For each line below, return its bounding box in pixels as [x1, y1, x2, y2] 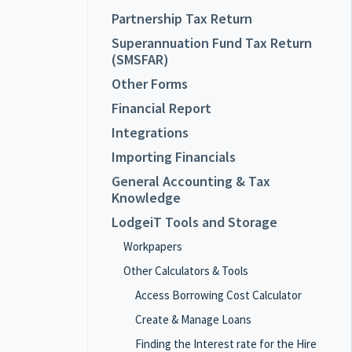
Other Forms [112, 75, 188, 93]
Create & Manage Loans [135, 312, 251, 327]
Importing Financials [112, 148, 236, 166]
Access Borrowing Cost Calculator [135, 288, 302, 302]
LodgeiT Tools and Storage [112, 213, 277, 231]
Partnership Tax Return [112, 9, 252, 27]
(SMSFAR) [112, 50, 169, 68]
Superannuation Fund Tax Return [112, 34, 312, 52]
